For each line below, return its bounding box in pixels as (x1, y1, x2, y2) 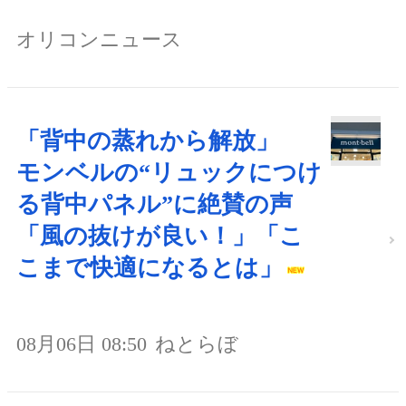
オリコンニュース (16, 28, 182, 52)
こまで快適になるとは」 (16, 255, 283, 282)
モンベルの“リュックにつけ (16, 159, 322, 187)
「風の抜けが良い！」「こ (16, 223, 304, 250)
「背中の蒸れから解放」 (16, 128, 303, 155)
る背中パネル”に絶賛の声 (16, 191, 316, 218)
